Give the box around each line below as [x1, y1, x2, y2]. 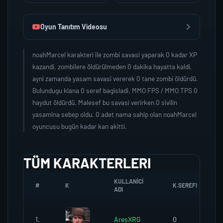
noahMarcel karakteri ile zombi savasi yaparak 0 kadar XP [32, 50, 197, 59]
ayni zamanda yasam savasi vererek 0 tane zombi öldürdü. [32, 74, 198, 83]
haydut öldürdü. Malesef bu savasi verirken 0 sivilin [32, 98, 177, 107]
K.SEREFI [173, 182, 197, 189]
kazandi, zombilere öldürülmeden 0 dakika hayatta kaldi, [32, 62, 192, 71]
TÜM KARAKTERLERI [23, 154, 151, 171]
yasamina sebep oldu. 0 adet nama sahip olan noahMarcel [32, 110, 197, 118]
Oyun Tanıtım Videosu [40, 22, 107, 31]
